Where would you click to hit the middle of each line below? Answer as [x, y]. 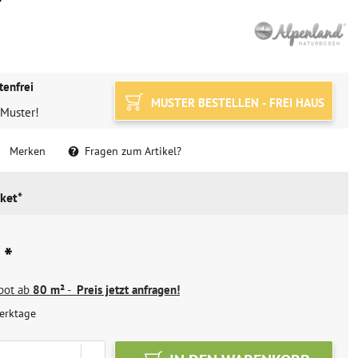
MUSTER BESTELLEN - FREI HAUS [236, 103]
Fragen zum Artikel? [131, 151]
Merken [28, 151]
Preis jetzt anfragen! [128, 290]
